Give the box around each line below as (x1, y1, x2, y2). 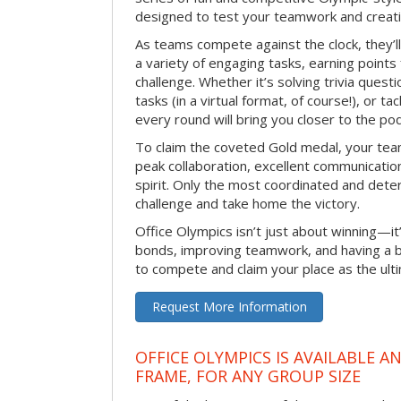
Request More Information (151, 298, 307, 316)
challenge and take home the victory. (135, 194, 360, 213)
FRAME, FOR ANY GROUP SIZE (135, 364, 361, 387)
